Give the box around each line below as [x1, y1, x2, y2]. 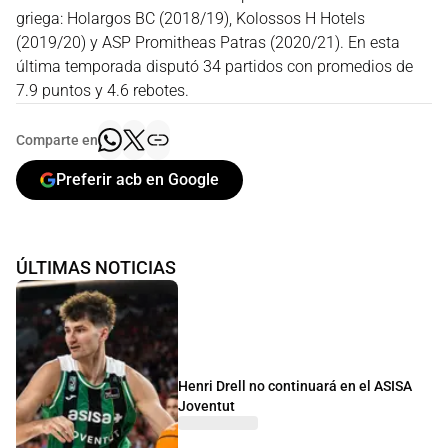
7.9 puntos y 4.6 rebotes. [16, 80, 189, 100]
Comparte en [16, 131, 98, 148]
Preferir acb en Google [56, 170, 219, 190]
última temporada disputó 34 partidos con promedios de [16, 56, 413, 76]
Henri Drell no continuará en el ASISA [178, 378, 412, 395]
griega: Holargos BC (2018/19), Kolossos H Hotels [16, 8, 365, 28]
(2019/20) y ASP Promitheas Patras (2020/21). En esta [16, 32, 400, 52]
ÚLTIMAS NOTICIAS [16, 256, 176, 278]
